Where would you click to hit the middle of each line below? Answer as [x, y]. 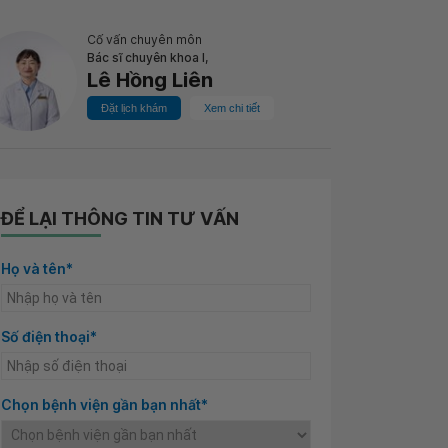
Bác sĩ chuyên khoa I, [147, 57]
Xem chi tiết [232, 108]
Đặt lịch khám [134, 108]
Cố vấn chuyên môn [144, 39]
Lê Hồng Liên [150, 80]
